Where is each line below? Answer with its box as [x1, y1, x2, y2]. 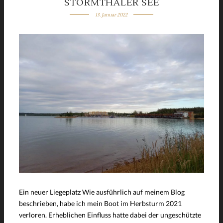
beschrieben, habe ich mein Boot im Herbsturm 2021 [19, 199, 182, 208]
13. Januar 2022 [95, 11, 128, 18]
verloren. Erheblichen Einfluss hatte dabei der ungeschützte [19, 210, 201, 219]
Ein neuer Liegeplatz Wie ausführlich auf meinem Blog [19, 187, 185, 196]
